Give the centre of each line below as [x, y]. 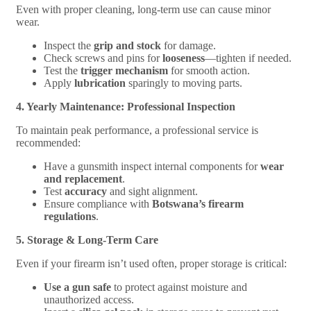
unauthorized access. [89, 299]
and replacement [83, 178]
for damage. [188, 45]
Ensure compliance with [98, 203]
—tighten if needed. [248, 58]
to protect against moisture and [179, 287]
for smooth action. [209, 70]
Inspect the [69, 45]
